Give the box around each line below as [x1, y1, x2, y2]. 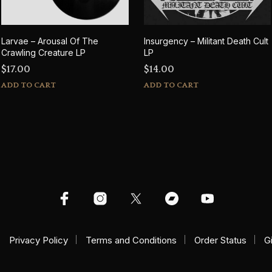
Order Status [194, 234, 246, 246]
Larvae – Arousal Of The [1, 35, 98, 46]
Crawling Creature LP [1, 47, 86, 58]
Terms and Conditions [85, 234, 177, 246]
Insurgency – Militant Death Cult [143, 35, 268, 46]
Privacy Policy [8, 234, 68, 246]
